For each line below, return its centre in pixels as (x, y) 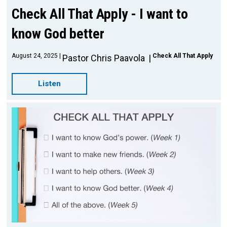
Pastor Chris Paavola (104, 58)
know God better (58, 33)
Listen (49, 83)
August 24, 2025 (34, 55)
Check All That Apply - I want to (100, 14)
